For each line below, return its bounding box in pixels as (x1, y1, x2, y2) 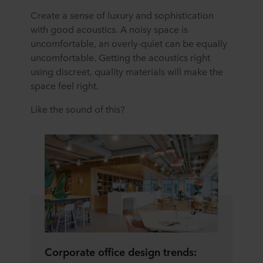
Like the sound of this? (31, 102, 125, 116)
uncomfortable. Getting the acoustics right (31, 50, 210, 64)
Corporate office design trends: (45, 243, 197, 259)
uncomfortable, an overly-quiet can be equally (31, 36, 227, 50)
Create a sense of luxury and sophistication (31, 8, 214, 22)
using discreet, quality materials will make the (31, 65, 223, 78)
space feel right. (31, 79, 99, 92)
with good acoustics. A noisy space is (31, 22, 188, 36)
